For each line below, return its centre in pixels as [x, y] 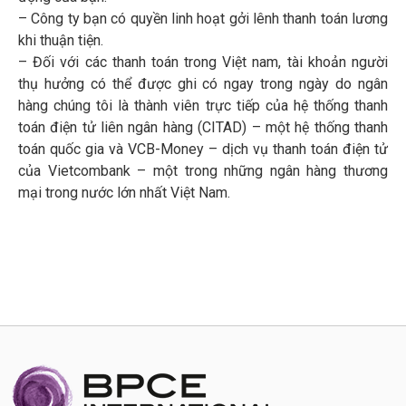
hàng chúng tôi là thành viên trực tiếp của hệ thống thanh [203, 105]
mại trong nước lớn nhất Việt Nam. [124, 192]
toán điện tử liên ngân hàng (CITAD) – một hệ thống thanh [203, 127]
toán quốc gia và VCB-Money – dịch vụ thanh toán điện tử [203, 149]
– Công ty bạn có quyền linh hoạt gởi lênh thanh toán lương [203, 18]
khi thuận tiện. [61, 40]
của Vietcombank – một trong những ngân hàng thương [203, 170]
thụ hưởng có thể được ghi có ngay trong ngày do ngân [203, 83]
